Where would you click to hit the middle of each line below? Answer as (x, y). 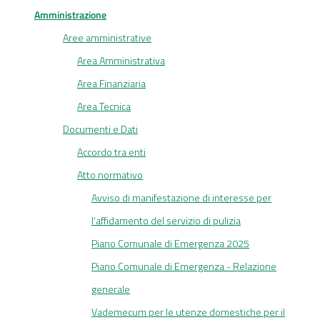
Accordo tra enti (111, 152)
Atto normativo (110, 175)
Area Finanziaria (111, 84)
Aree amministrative (107, 38)
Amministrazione (70, 15)
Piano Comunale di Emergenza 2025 (170, 244)
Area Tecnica (104, 106)
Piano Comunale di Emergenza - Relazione (184, 266)
